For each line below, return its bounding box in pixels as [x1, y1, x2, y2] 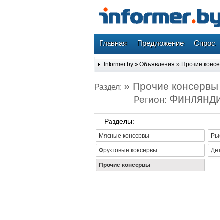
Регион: [134, 94, 169, 105]
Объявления [139, 61, 175, 68]
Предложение [137, 39, 184, 47]
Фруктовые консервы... [99, 147, 162, 154]
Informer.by [104, 61, 133, 68]
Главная [99, 39, 127, 47]
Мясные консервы [99, 132, 149, 139]
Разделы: [104, 117, 134, 126]
